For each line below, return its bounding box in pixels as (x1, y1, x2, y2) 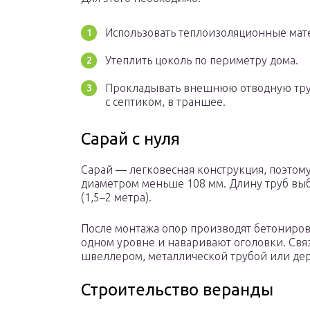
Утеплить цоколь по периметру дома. (105, 54, 298, 67)
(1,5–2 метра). (81, 191, 152, 204)
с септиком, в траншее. (105, 95, 226, 109)
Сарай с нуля (81, 129, 180, 149)
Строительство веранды (81, 280, 273, 300)
